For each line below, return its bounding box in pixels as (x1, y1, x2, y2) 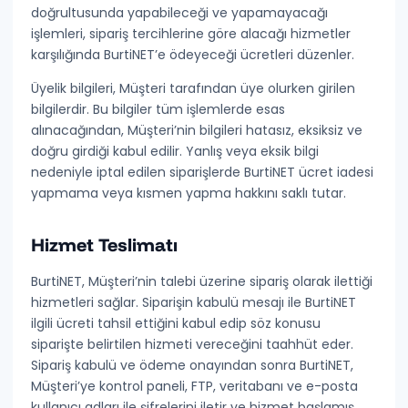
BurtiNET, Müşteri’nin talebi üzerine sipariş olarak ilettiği (31, 272, 373, 291)
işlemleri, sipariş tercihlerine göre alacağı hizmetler (31, 25, 352, 43)
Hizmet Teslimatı (31, 233, 178, 256)
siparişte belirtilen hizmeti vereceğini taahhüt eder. (31, 335, 354, 353)
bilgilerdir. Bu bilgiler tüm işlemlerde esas (31, 100, 286, 118)
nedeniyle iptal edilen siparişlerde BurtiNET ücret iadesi (31, 163, 374, 181)
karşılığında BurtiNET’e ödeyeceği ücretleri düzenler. (31, 46, 355, 64)
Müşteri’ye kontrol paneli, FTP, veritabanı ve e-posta (31, 377, 359, 395)
